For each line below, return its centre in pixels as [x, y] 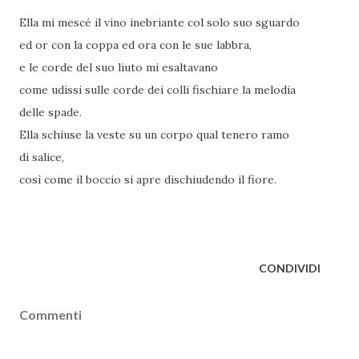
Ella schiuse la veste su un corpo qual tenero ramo [154, 135]
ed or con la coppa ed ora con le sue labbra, [135, 45]
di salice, [42, 157]
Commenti [50, 315]
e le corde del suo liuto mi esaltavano [119, 68]
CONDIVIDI [290, 268]
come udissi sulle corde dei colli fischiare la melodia [157, 90]
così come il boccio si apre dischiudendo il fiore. [148, 180]
